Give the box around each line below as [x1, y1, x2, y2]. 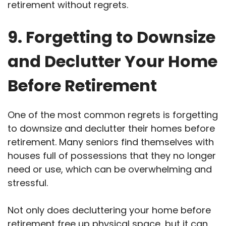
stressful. [8, 177, 48, 190]
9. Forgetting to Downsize [8, 26, 215, 49]
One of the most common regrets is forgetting [8, 108, 218, 122]
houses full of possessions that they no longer [8, 149, 216, 162]
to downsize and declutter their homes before [8, 122, 215, 135]
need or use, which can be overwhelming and [8, 163, 212, 176]
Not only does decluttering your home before [8, 204, 211, 217]
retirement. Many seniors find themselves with [8, 136, 214, 149]
